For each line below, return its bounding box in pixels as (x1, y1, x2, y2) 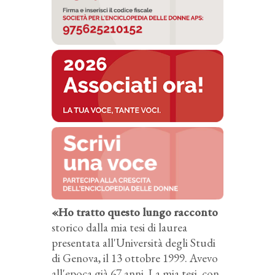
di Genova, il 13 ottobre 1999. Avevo (52, 250, 218, 266)
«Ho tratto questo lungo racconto (52, 204, 218, 220)
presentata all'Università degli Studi (52, 234, 215, 250)
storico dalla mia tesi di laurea (52, 219, 187, 235)
